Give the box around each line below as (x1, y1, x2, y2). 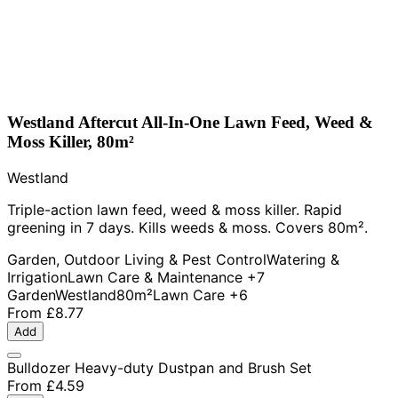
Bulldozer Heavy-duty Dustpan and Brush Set (7, 358, 312, 377)
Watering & (267, 250, 339, 268)
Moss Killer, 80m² (7, 131, 134, 151)
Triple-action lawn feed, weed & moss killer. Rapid (7, 200, 342, 219)
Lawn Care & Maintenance (68, 267, 243, 286)
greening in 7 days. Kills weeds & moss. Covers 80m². (7, 218, 368, 236)
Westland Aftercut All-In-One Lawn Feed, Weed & (7, 112, 373, 131)
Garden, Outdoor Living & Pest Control (7, 250, 267, 268)
